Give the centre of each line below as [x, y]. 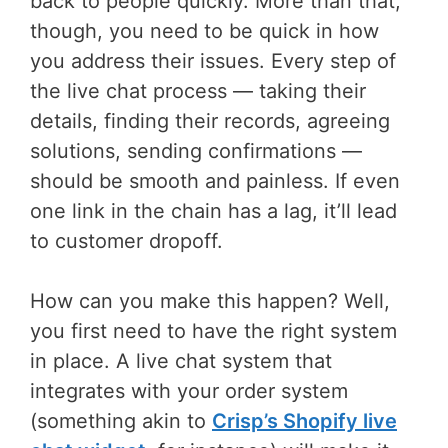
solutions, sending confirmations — [196, 151]
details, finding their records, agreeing [210, 121]
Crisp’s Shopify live [304, 421]
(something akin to [121, 421]
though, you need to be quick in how [204, 31]
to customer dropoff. [126, 241]
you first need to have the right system [213, 331]
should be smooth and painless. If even [215, 181]
